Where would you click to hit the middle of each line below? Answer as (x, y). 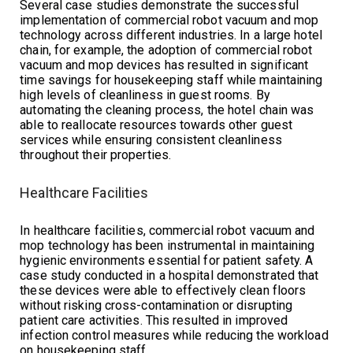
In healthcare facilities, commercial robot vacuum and (167, 230)
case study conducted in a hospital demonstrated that (169, 275)
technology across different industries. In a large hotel (171, 35)
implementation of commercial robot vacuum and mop (169, 20)
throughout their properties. (96, 154)
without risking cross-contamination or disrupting (156, 305)
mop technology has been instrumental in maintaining (167, 245)
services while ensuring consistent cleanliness (151, 139)
